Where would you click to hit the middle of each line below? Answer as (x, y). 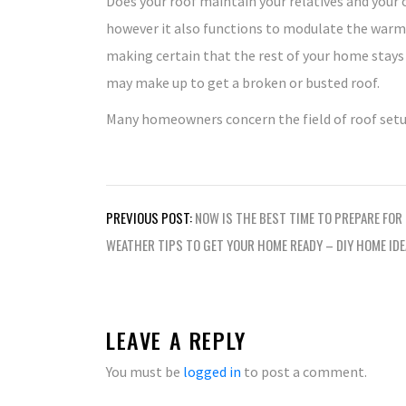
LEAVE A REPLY (176, 340)
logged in (212, 372)
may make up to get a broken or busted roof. (243, 82)
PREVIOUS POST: (149, 217)
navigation (154, 246)
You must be (145, 372)
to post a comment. (304, 372)
